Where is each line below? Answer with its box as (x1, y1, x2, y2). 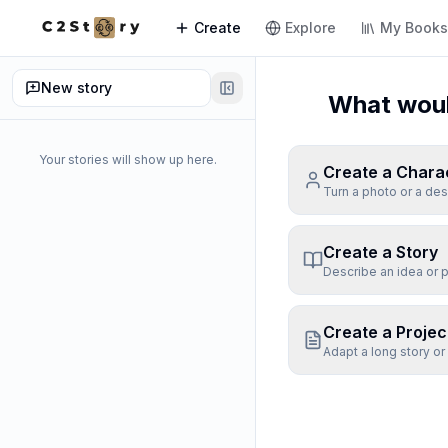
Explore (285, 19, 337, 36)
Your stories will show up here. (38, 152, 217, 167)
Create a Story (323, 242, 438, 262)
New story (41, 79, 112, 96)
